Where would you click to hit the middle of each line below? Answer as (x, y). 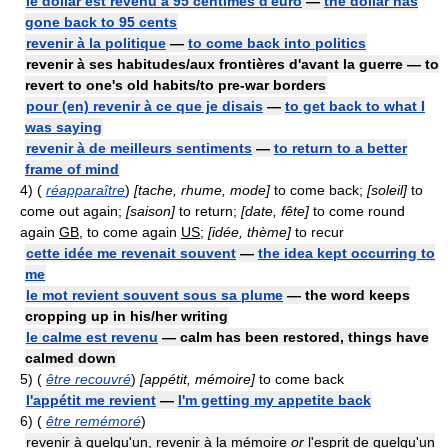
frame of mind (72, 169)
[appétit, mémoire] (197, 379)
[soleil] (387, 190)
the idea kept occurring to (346, 253)
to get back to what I (355, 106)
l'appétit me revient (91, 400)
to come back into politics (277, 43)
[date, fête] (275, 211)
